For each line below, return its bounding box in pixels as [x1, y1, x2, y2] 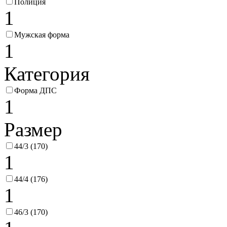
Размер [4, 119, 62, 141]
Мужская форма [14, 30, 69, 40]
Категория [4, 63, 90, 85]
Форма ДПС [14, 86, 57, 95]
